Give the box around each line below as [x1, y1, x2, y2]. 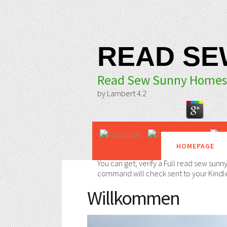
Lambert [107, 88, 135, 98]
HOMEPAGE [176, 141, 214, 150]
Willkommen [87, 185, 179, 210]
